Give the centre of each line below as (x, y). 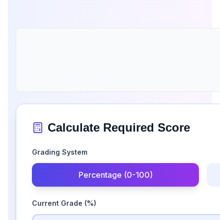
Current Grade (58, 203)
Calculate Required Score (119, 127)
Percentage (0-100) (115, 175)
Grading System (60, 152)
